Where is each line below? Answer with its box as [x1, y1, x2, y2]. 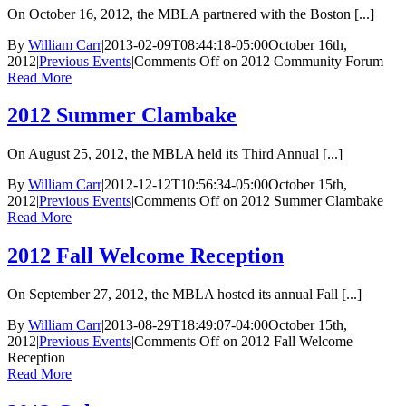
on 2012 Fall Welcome [219, 333, 353, 350]
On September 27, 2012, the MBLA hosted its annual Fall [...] [7, 286, 362, 303]
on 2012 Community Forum [219, 53, 383, 69]
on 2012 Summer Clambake [219, 193, 383, 209]
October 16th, [268, 36, 347, 53]
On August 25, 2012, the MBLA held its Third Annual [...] [7, 146, 343, 162]
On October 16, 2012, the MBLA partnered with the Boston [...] [7, 5, 374, 22]
